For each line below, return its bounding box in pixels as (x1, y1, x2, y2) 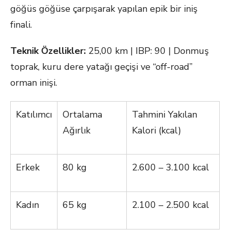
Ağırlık (63, 124, 90, 137)
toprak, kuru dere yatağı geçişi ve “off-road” (10, 61, 193, 73)
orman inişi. (10, 76, 57, 89)
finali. (10, 18, 32, 31)
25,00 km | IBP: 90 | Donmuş (86, 45, 209, 57)
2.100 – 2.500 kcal (132, 199, 209, 211)
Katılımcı (16, 108, 52, 121)
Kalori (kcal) (132, 124, 181, 137)
